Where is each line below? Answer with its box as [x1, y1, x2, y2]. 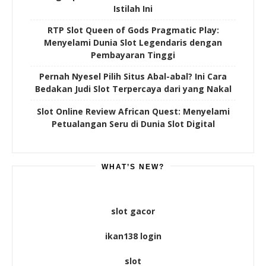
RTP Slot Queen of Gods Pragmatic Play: [47, 24, 219, 36]
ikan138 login [104, 230, 161, 242]
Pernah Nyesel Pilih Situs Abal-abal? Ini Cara [39, 70, 227, 82]
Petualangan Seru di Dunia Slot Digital [51, 118, 215, 129]
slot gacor [111, 205, 155, 217]
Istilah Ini [113, 2, 153, 14]
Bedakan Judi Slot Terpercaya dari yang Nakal [34, 83, 232, 94]
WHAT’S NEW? [102, 162, 164, 171]
